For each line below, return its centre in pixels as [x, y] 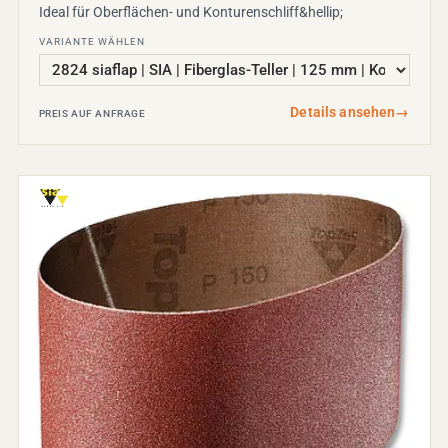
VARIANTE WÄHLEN [91, 41]
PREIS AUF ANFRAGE [92, 113]
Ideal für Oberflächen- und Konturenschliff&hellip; [190, 11]
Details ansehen [343, 111]
